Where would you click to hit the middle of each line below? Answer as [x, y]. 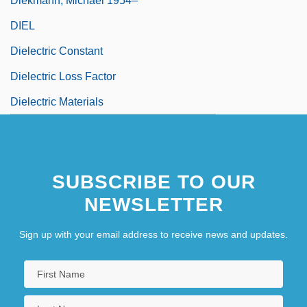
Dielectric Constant [57, 51]
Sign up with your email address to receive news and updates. [153, 234]
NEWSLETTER [153, 204]
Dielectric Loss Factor [63, 76]
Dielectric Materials [57, 101]
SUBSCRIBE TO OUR [153, 182]
